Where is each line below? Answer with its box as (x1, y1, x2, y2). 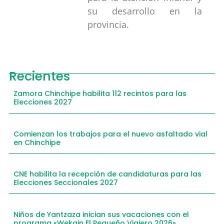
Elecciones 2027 (13, 97, 72, 107)
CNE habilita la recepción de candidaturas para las (13, 169, 201, 179)
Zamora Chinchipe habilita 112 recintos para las (13, 88, 186, 99)
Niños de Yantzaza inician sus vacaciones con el (13, 209, 189, 219)
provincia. (87, 18, 129, 30)
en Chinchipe (13, 137, 60, 147)
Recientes (9, 67, 70, 85)
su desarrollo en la (87, 4, 202, 17)
